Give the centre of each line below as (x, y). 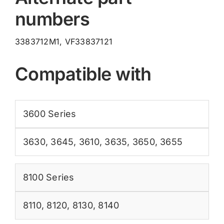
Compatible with (83, 74)
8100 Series (48, 177)
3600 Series (49, 113)
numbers (52, 19)
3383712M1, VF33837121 (64, 41)
